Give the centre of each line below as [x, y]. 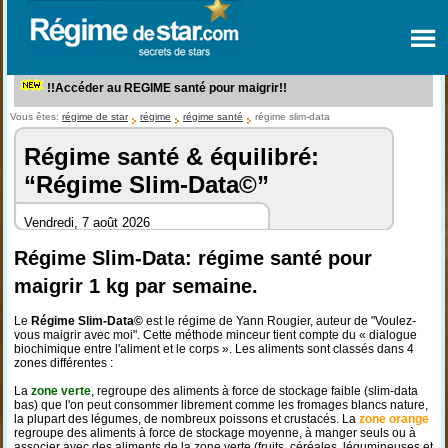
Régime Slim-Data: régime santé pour [192, 258]
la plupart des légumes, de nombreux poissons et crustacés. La [186, 419]
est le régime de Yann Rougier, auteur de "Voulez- [279, 321]
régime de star [94, 116]
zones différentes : [63, 363]
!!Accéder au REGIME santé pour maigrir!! [166, 88]
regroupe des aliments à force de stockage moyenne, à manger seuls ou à [214, 433]
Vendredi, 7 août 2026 [86, 222]
